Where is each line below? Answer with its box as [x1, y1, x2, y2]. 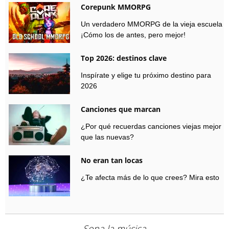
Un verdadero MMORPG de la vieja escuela [81, 20, 222, 28]
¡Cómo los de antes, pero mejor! [81, 31, 186, 39]
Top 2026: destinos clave [81, 53, 167, 63]
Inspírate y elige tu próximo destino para [81, 71, 211, 79]
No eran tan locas [81, 155, 143, 165]
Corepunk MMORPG [81, 2, 151, 12]
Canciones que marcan [81, 104, 161, 114]
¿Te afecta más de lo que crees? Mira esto [81, 173, 219, 181]
